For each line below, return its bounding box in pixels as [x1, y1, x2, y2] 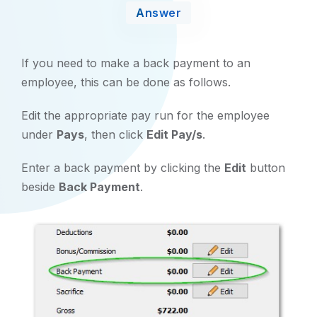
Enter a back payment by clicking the [21, 161, 224, 175]
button [246, 161, 285, 175]
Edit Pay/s [146, 127, 202, 142]
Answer [136, 6, 181, 20]
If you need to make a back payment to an [21, 56, 250, 70]
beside [21, 180, 59, 194]
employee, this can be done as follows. [21, 75, 231, 89]
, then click [84, 127, 146, 142]
